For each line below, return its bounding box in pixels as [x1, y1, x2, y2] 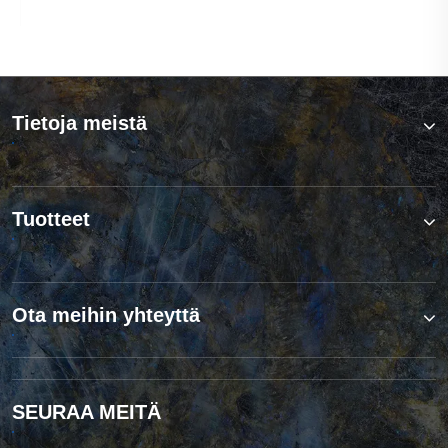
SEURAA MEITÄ [12, 401, 161, 424]
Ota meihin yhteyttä [12, 303, 200, 326]
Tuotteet [12, 207, 90, 230]
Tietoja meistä [12, 111, 147, 134]
